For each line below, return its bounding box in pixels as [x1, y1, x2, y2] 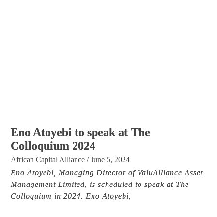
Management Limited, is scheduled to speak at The [11, 180, 189, 188]
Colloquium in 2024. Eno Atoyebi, [11, 191, 132, 200]
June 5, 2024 [91, 155, 130, 164]
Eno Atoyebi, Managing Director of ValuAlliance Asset [11, 168, 203, 177]
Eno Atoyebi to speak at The [11, 125, 151, 139]
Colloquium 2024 [11, 139, 96, 152]
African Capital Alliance [11, 155, 85, 164]
